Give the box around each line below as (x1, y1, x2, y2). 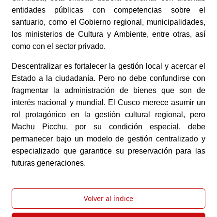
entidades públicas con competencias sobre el (12, 5, 205, 14)
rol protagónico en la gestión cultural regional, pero (12, 110, 205, 119)
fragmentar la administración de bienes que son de (12, 86, 205, 94)
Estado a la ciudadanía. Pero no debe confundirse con (12, 74, 205, 82)
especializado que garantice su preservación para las (12, 146, 205, 155)
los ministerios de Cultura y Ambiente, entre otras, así (12, 30, 205, 38)
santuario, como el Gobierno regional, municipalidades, (12, 17, 205, 26)
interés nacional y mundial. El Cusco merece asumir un (12, 98, 205, 107)
